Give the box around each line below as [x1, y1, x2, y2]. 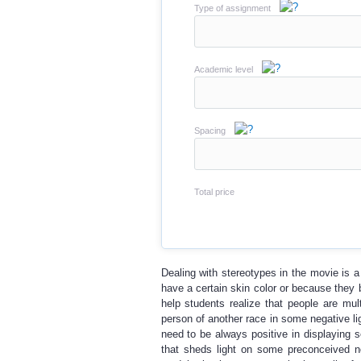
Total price [193, 187, 234, 197]
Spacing [193, 126, 226, 135]
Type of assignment [193, 3, 271, 13]
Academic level [193, 64, 253, 74]
